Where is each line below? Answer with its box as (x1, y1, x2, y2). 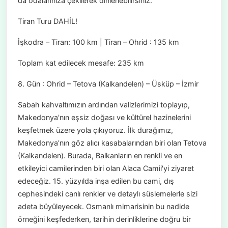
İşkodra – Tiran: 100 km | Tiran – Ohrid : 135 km (17, 38, 179, 47)
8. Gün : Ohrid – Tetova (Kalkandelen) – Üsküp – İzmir (17, 79, 198, 89)
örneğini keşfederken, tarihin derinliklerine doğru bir (17, 215, 191, 224)
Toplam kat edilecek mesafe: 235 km (17, 59, 144, 68)
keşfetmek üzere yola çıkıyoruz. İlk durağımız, (17, 126, 173, 135)
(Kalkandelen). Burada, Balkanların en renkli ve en (17, 151, 182, 160)
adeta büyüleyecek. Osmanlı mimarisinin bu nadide (17, 202, 189, 211)
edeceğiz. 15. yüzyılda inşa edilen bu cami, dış (17, 177, 174, 186)
